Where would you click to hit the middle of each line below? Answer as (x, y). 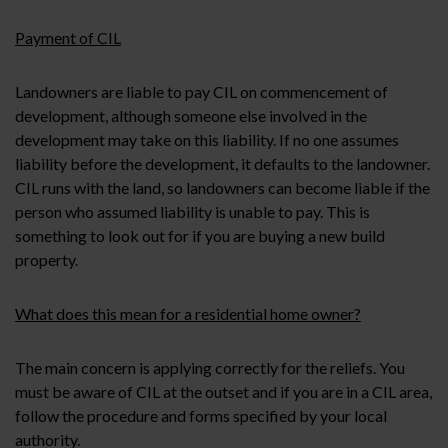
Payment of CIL (68, 38)
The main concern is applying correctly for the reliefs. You (210, 368)
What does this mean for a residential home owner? (188, 314)
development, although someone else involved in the (191, 116)
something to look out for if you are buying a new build (200, 236)
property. (46, 260)
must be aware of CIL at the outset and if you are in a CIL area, (223, 392)
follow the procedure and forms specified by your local (201, 416)
